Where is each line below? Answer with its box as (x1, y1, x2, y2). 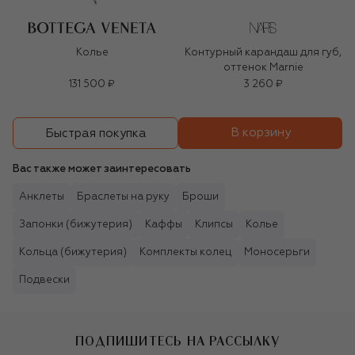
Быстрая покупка (44, 127, 147, 139)
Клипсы (195, 219, 233, 231)
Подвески (19, 275, 70, 286)
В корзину (230, 127, 291, 139)
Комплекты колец (139, 247, 231, 258)
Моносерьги (244, 247, 310, 258)
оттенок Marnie (223, 63, 303, 74)
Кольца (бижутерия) (19, 247, 127, 258)
